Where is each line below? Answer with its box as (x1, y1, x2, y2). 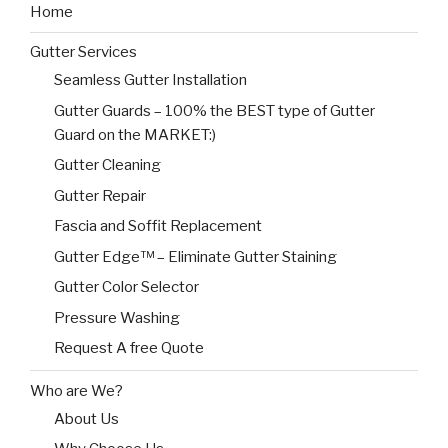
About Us (54, 409, 119, 428)
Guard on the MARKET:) (54, 125, 216, 144)
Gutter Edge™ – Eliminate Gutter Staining (54, 247, 337, 266)
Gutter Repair (54, 186, 146, 205)
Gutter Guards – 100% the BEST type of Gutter (54, 101, 375, 120)
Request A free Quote (54, 339, 204, 358)
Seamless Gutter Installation (54, 71, 247, 90)
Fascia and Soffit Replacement (54, 217, 262, 236)
